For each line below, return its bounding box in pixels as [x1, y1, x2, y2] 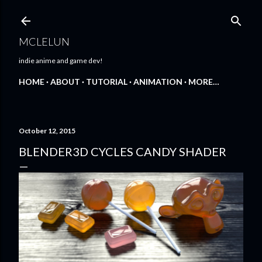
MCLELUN [19, 35, 70, 48]
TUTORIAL [86, 77, 127, 87]
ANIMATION [133, 77, 182, 87]
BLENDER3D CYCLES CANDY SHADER [19, 144, 226, 158]
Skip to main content [77, 8, 185, 22]
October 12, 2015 [19, 126, 75, 135]
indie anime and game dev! [19, 56, 103, 65]
